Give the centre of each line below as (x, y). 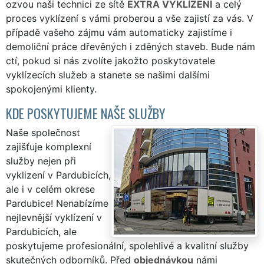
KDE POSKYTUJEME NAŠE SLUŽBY (86, 113)
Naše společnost (43, 132)
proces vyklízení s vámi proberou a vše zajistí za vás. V (130, 18)
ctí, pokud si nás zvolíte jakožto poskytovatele (110, 60)
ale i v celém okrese (50, 189)
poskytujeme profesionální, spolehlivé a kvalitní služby (127, 245)
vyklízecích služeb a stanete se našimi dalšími (108, 75)
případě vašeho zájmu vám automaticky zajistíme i (119, 32)
